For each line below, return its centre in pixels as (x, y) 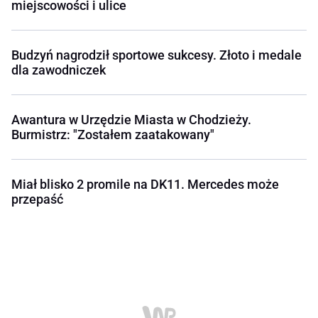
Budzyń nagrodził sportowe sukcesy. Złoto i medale (157, 55)
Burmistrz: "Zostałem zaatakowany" (113, 135)
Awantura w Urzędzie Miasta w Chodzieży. (131, 120)
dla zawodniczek (59, 70)
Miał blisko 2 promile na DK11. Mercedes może (145, 185)
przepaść (37, 199)
